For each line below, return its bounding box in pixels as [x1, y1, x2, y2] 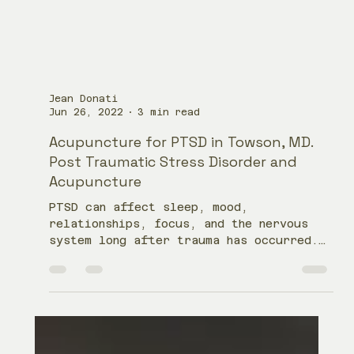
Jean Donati [49, 245, 119, 257]
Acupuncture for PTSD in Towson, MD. [49, 284, 314, 303]
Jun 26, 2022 [49, 258, 124, 269]
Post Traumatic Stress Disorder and [49, 304, 298, 323]
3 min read [137, 258, 201, 269]
